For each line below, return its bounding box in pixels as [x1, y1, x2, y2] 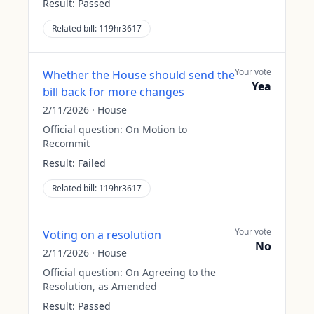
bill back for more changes [43, 84, 184, 100]
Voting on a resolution [43, 227, 161, 243]
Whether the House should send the [43, 67, 235, 83]
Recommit [43, 137, 90, 150]
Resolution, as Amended [43, 280, 157, 293]
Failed [78, 156, 106, 170]
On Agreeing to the [125, 266, 216, 279]
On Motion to [125, 123, 187, 136]
